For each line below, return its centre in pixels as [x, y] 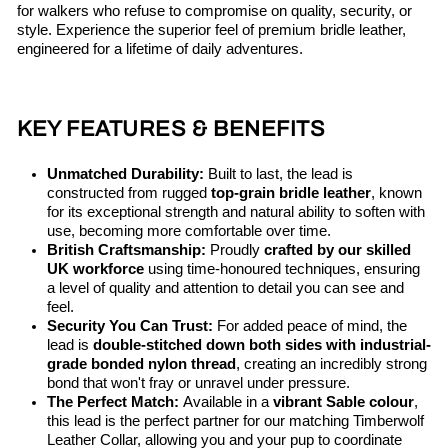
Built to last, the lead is [280, 174]
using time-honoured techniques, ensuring [284, 269]
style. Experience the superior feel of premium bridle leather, [211, 30]
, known [396, 193]
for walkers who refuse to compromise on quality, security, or [214, 11]
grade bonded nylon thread [141, 364]
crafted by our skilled [337, 250]
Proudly [235, 250]
